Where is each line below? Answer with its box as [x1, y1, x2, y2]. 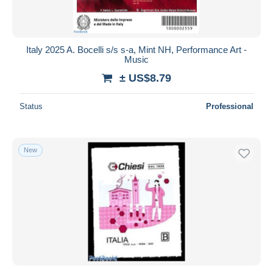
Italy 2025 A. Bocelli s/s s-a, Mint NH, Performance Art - [26, 44, 247, 55]
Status [19, 101, 43, 111]
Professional [206, 101, 253, 111]
